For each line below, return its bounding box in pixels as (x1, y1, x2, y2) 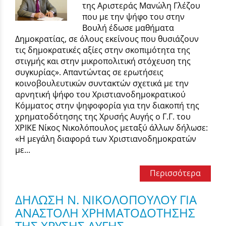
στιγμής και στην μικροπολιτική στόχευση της (15, 55, 191, 67)
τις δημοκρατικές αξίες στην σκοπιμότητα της (15, 44, 190, 55)
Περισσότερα (150, 167, 201, 179)
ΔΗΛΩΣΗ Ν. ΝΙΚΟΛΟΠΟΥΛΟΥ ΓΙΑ (15, 191, 197, 208)
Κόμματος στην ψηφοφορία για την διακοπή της (15, 99, 199, 111)
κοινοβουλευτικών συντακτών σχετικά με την (15, 77, 189, 89)
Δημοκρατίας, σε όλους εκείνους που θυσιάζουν (15, 33, 199, 44)
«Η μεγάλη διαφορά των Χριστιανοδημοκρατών (15, 133, 196, 144)
